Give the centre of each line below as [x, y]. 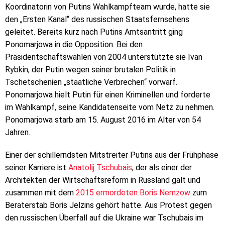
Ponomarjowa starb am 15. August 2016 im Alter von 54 [103, 120]
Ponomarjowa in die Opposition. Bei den [74, 44]
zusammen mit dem [40, 193]
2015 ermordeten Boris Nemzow [133, 193]
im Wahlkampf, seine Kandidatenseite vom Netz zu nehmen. [110, 107]
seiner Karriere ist [37, 168]
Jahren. [18, 132]
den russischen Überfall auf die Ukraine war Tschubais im [104, 218]
